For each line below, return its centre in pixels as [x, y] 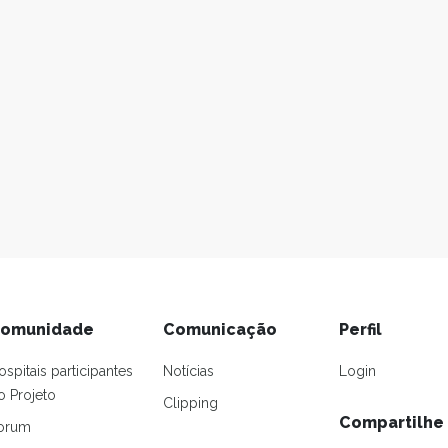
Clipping [191, 403]
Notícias [189, 371]
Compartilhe [391, 422]
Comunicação [220, 329]
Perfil [360, 329]
